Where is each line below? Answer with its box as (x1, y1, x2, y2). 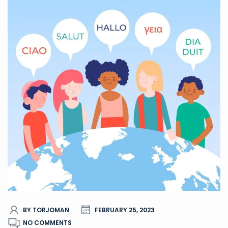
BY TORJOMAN (23, 205, 69, 214)
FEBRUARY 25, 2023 (95, 205, 155, 214)
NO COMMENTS (23, 218, 72, 227)
